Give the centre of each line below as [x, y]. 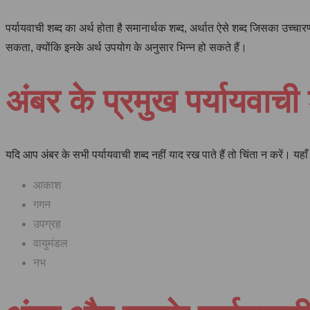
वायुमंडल [51, 244]
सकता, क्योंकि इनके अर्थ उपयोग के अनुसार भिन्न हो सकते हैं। [126, 47]
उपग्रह [47, 224]
